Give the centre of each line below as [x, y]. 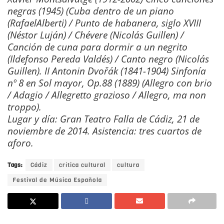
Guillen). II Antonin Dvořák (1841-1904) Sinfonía [107, 71]
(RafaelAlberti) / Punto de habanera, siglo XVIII [104, 23]
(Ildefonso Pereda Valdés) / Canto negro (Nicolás [108, 59]
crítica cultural [82, 165]
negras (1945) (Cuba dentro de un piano [91, 11]
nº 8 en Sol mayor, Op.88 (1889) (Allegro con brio [110, 83]
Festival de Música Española [57, 180]
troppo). [24, 107]
